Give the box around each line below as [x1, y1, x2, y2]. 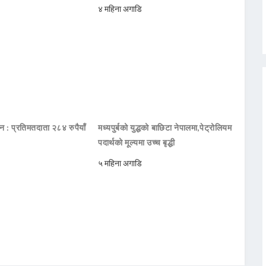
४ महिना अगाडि [98, 4, 142, 14]
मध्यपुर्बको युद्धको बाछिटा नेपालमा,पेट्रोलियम [98, 122, 232, 133]
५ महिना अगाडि [98, 158, 142, 169]
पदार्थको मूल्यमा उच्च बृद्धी [98, 137, 175, 148]
